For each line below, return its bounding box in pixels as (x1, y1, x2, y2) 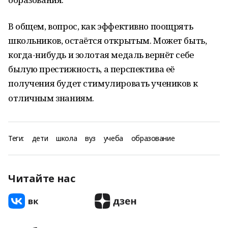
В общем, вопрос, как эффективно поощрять (8, 20, 193, 32)
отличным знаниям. (8, 92, 94, 104)
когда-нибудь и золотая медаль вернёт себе (8, 49, 194, 61)
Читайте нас (8, 172, 75, 185)
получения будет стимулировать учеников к (8, 77, 198, 89)
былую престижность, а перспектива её (8, 63, 175, 75)
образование (131, 133, 175, 143)
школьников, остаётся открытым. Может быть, (8, 35, 207, 46)
